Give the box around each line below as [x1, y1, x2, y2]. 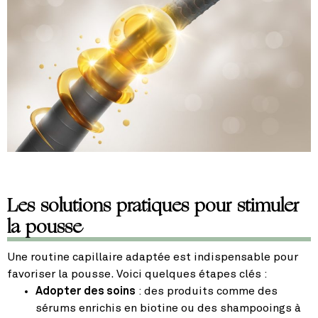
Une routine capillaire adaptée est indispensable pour [7, 251, 298, 263]
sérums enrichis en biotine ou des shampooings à [35, 302, 301, 314]
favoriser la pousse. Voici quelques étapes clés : [7, 268, 268, 280]
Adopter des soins [35, 285, 136, 297]
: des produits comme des [136, 285, 278, 297]
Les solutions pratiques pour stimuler [7, 191, 299, 219]
